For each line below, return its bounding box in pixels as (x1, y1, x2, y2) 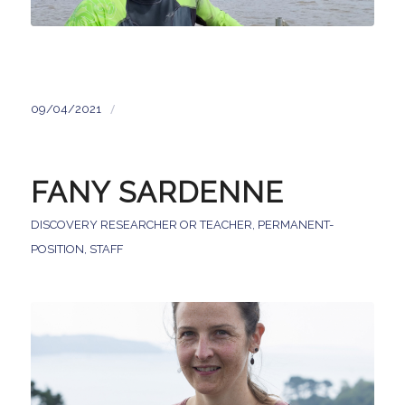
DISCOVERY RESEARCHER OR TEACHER (30, 218, 252, 232)
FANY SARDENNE (30, 175, 284, 211)
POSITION (30, 242, 84, 257)
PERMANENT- (257, 218, 334, 232)
